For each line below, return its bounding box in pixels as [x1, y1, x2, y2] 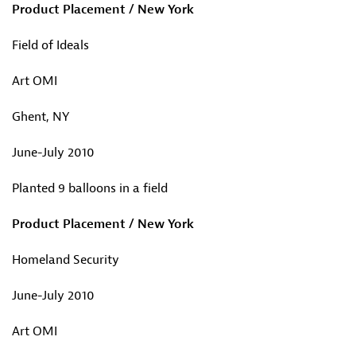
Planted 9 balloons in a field [12, 180, 168, 196]
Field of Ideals [12, 37, 89, 53]
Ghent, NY [12, 109, 69, 125]
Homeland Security [12, 252, 119, 268]
